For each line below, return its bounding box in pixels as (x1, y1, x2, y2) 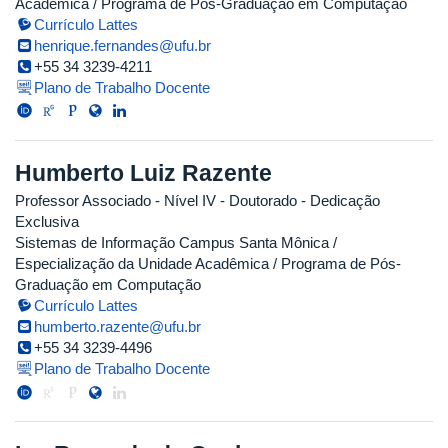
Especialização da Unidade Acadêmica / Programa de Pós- (15, 255, 401, 273)
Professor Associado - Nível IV (15, 192, 216, 210)
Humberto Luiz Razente (15, 159, 272, 186)
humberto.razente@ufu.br (34, 318, 202, 336)
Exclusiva (15, 213, 79, 231)
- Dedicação (297, 192, 380, 210)
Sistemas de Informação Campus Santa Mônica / (15, 234, 337, 252)
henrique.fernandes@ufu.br (34, 36, 212, 54)
